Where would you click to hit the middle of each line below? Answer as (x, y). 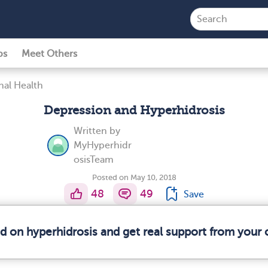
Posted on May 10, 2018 (134, 177)
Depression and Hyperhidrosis (134, 110)
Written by (97, 131)
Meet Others (49, 54)
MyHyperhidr (103, 145)
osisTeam (94, 160)
